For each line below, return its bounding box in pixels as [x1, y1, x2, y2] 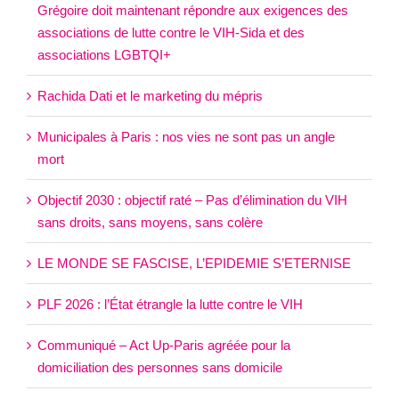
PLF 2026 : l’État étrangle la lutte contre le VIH [37, 297, 303, 313]
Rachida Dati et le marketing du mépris [37, 88, 263, 104]
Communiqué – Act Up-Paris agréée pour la [37, 338, 290, 354]
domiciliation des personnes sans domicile [37, 360, 282, 376]
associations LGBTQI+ [37, 47, 171, 63]
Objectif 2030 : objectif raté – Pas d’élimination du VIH [37, 192, 347, 208]
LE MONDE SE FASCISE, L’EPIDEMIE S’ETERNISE [37, 256, 351, 272]
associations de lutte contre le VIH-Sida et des [37, 25, 305, 41]
